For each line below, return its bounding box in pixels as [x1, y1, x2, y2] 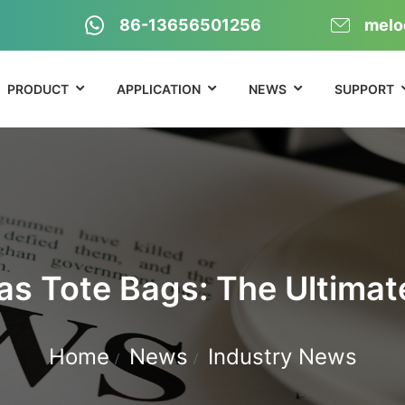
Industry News [207, 344, 357, 370]
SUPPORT [334, 81, 394, 97]
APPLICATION [116, 81, 201, 97]
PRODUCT [6, 81, 69, 97]
